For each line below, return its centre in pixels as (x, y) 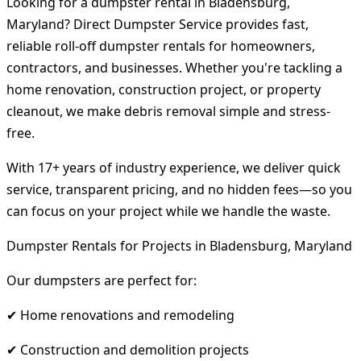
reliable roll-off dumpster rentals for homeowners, (161, 46)
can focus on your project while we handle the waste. (168, 211)
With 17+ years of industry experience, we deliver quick (174, 167)
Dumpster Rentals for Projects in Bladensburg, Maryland (179, 245)
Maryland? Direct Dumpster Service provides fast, (158, 24)
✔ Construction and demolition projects (128, 349)
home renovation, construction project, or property (164, 89)
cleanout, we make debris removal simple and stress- (168, 111)
